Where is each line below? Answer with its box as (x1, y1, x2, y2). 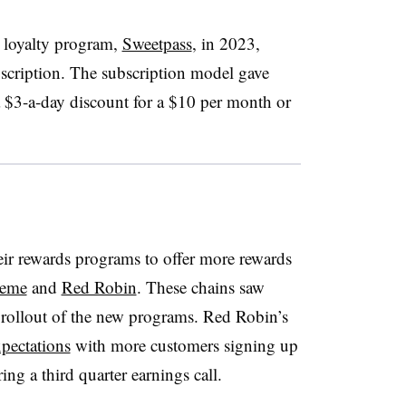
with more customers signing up (70, 333, 298, 356)
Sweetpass (121, 31, 192, 54)
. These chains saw (136, 275, 265, 298)
